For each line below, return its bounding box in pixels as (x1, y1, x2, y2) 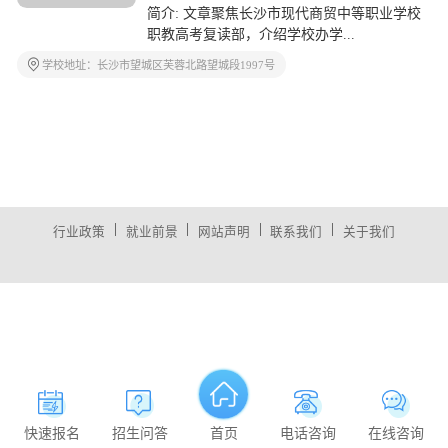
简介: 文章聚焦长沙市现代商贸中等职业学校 (146, 6, 421, 22)
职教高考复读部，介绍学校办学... (146, 27, 355, 43)
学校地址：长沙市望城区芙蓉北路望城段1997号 (42, 59, 276, 72)
